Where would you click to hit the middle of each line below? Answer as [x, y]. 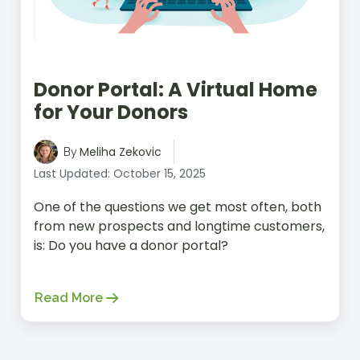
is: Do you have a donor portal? [131, 245]
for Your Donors [111, 112]
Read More [69, 297]
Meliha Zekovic [121, 151]
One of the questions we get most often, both [178, 207]
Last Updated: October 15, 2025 [120, 173]
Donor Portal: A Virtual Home [176, 89]
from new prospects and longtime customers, [179, 226]
